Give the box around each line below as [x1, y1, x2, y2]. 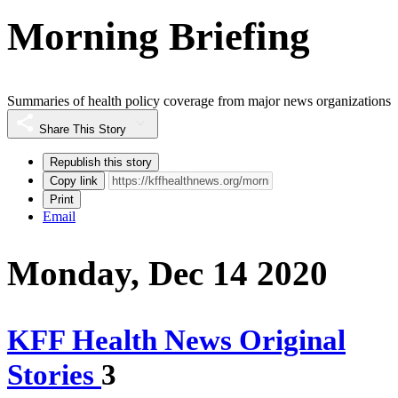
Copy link [50, 174, 98, 188]
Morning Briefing [7, 13, 310, 59]
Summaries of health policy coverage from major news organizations [7, 93, 391, 109]
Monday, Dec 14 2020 [7, 254, 328, 293]
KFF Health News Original [7, 324, 346, 357]
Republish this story [50, 155, 152, 170]
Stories [7, 359, 101, 392]
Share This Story [39, 123, 126, 137]
